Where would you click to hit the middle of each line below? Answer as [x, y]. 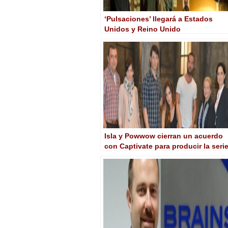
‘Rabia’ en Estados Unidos [150, 156]
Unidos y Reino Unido [142, 29]
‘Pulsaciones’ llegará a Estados [159, 19]
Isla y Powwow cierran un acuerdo [164, 136]
